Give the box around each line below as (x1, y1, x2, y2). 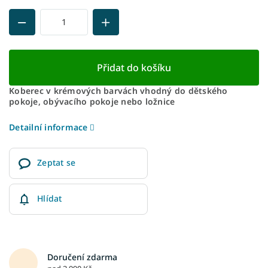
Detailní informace (9, 121, 88, 133)
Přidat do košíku (97, 60, 171, 74)
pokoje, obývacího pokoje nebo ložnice (9, 95, 175, 107)
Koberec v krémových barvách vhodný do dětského (9, 84, 228, 96)
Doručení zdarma (47, 251, 117, 263)
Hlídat (37, 192, 62, 204)
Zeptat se (37, 156, 76, 168)
